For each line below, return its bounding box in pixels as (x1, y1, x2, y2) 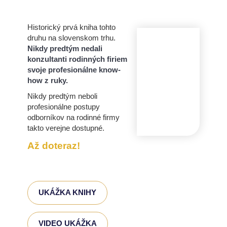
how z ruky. (27, 76, 68, 85)
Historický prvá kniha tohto (27, 23, 116, 31)
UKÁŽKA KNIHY (39, 188, 97, 197)
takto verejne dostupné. (27, 124, 104, 132)
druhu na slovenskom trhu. (27, 33, 116, 42)
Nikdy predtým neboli (27, 92, 97, 100)
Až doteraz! (27, 140, 80, 151)
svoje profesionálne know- (27, 65, 121, 74)
